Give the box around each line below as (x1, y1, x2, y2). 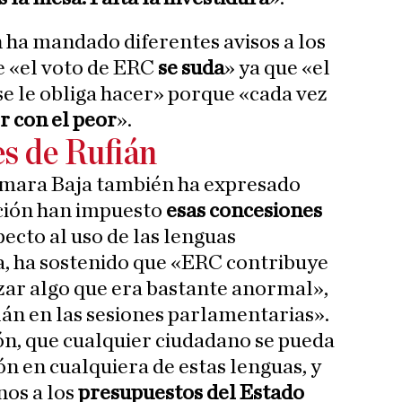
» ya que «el (224, 57, 330, 79)
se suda (158, 57, 224, 79)
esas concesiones (166, 200, 322, 222)
